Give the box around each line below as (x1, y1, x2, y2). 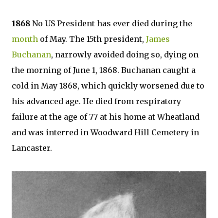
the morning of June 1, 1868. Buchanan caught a (12, 65, 196, 75)
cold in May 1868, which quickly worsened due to (12, 81, 204, 91)
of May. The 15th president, (38, 34, 146, 44)
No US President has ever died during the (32, 18, 192, 28)
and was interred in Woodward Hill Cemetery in (12, 127, 199, 137)
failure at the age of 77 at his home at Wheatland (12, 112, 200, 122)
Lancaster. (12, 143, 52, 153)
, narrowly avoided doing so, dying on (51, 50, 199, 59)
